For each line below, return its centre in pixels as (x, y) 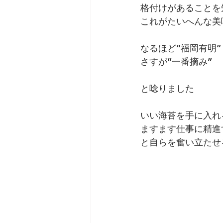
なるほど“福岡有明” (181, 48)
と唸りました (167, 88)
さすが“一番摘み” (176, 61)
